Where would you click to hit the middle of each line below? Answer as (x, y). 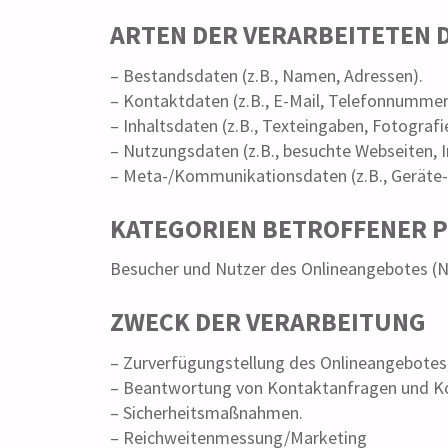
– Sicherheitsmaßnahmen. (207, 413)
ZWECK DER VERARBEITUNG (268, 322)
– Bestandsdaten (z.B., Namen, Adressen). (267, 75)
